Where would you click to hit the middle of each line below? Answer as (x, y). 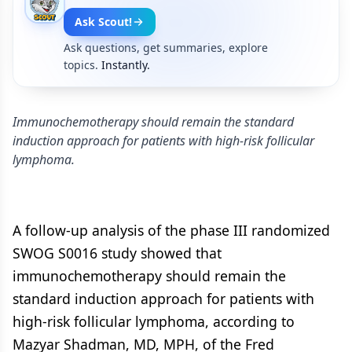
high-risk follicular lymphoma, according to (154, 321)
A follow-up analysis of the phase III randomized (171, 230)
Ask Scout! (103, 22)
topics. (81, 65)
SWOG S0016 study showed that (117, 253)
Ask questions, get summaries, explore (166, 48)
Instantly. (126, 65)
